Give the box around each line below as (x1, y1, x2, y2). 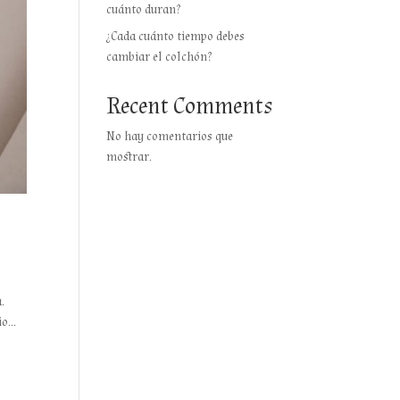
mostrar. (106, 149, 153, 165)
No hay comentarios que (106, 129, 234, 145)
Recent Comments (106, 91, 273, 121)
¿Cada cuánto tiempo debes (106, 29, 246, 45)
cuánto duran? (106, 2, 181, 18)
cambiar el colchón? (106, 49, 212, 65)
